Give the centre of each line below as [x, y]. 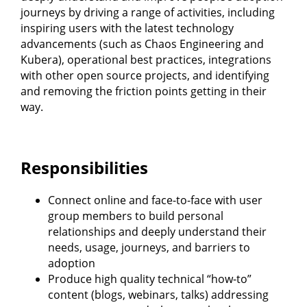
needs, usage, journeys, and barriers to [149, 247]
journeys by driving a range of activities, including [148, 12]
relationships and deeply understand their [157, 231]
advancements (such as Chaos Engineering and [142, 44]
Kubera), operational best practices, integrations [146, 59]
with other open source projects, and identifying [145, 75]
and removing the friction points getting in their [144, 91]
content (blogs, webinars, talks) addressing [158, 294]
